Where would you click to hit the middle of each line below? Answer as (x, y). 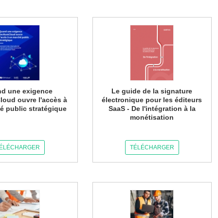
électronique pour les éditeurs (152, 100)
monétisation (152, 117)
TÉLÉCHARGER (152, 147)
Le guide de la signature (152, 91)
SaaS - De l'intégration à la (152, 109)
